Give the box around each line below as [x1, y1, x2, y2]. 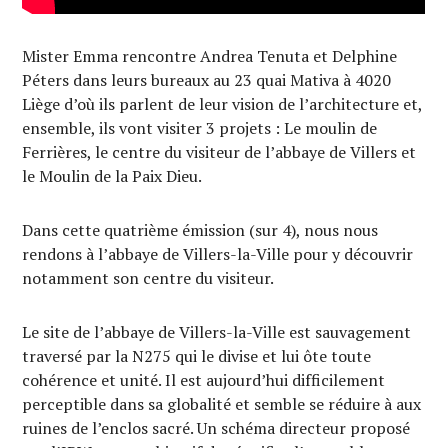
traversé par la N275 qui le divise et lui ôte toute [22, 344, 372, 367]
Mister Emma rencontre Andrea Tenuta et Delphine [22, 44, 398, 67]
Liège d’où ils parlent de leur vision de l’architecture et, [22, 92, 423, 115]
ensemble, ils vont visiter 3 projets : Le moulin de [22, 116, 378, 139]
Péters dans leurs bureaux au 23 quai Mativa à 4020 [22, 68, 392, 91]
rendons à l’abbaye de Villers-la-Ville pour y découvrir [22, 242, 414, 265]
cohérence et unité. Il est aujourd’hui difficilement [22, 368, 386, 391]
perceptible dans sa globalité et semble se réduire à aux [22, 392, 422, 415]
